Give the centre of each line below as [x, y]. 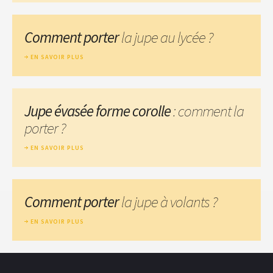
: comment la [207, 111]
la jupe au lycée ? [167, 37]
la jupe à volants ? [169, 201]
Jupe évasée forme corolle [97, 111]
